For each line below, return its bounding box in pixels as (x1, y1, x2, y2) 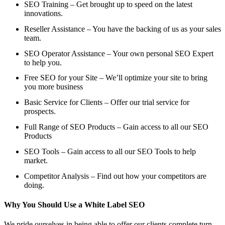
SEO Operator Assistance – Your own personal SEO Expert (24, 49, 213, 58)
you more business (24, 82, 83, 91)
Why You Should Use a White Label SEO (4, 200, 145, 209)
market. (24, 156, 48, 165)
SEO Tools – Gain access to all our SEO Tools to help (24, 147, 196, 156)
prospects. (24, 107, 56, 116)
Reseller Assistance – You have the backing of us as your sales (24, 24, 221, 33)
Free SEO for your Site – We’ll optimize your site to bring (24, 73, 207, 82)
